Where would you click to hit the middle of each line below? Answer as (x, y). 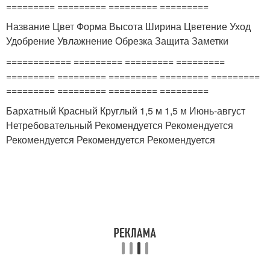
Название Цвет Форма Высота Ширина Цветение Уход (128, 26)
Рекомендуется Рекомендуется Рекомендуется (111, 140)
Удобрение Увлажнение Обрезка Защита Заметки (117, 41)
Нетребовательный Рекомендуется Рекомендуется (120, 125)
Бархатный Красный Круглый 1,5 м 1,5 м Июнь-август (126, 111)
